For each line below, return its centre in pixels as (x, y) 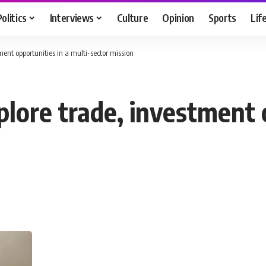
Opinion (178, 18)
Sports (223, 18)
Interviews (72, 18)
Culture (132, 18)
